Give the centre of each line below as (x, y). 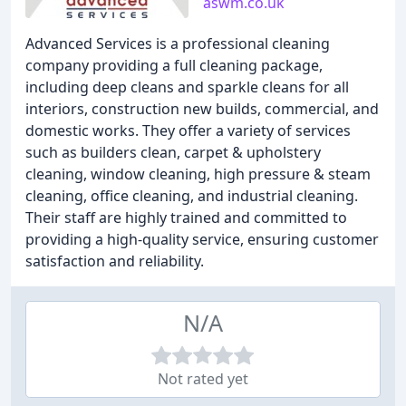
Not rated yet (203, 379)
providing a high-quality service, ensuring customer (202, 239)
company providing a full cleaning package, (174, 65)
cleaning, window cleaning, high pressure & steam (198, 174)
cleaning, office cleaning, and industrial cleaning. (192, 196)
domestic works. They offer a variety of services (188, 130)
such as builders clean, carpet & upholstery (173, 152)
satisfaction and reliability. (115, 261)
